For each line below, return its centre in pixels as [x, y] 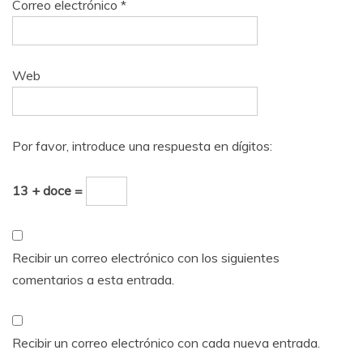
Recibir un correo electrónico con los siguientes [146, 257]
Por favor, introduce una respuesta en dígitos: [142, 145]
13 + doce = [49, 190]
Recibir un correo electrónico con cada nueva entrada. [166, 342]
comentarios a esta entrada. [93, 279]
